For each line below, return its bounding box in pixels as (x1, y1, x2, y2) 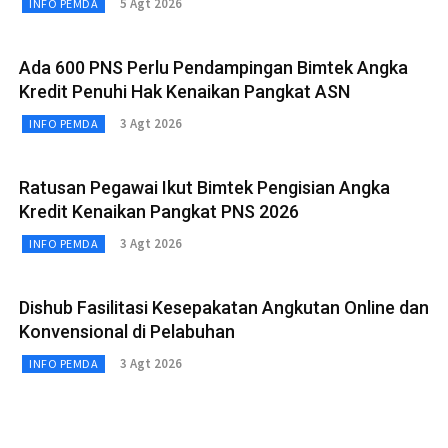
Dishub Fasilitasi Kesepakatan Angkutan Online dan (19, 296, 429, 318)
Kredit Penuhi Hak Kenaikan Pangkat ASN (19, 80, 350, 102)
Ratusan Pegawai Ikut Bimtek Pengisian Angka (19, 176, 390, 198)
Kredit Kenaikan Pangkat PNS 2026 (19, 200, 299, 222)
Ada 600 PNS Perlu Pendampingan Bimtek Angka (19, 56, 408, 78)
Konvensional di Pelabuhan (19, 320, 235, 342)
